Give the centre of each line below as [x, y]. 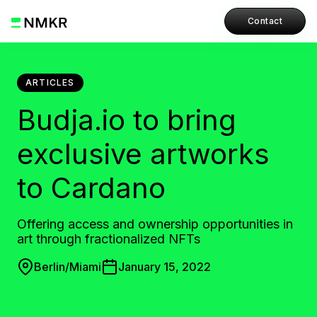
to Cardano [91, 188]
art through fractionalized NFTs [109, 239]
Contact [265, 21]
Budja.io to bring [127, 120]
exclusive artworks [143, 154]
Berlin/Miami [68, 267]
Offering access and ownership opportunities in [155, 224]
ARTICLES [50, 82]
